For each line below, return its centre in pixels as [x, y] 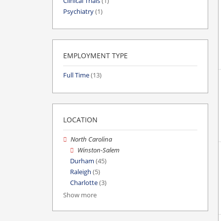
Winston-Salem [99, 150]
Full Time [76, 75]
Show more [80, 195]
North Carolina [92, 139]
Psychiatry [78, 12]
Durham [82, 161]
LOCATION [80, 119]
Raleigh [81, 172]
